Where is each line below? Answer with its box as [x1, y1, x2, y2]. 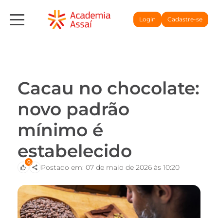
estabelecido [18, 140, 132, 162]
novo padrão [18, 98, 129, 120]
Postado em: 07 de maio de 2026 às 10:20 [41, 163, 180, 172]
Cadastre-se [167, 16, 202, 23]
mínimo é [18, 119, 103, 141]
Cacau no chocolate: [18, 77, 200, 99]
